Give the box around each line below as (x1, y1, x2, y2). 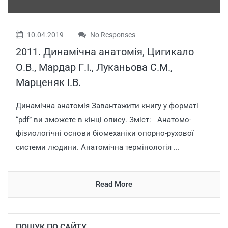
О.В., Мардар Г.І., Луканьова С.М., (16, 61, 173, 73)
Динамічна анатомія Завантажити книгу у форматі (16, 101, 198, 110)
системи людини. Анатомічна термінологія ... (16, 142, 180, 152)
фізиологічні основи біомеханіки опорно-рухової (16, 128, 194, 138)
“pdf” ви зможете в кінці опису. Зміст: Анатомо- (16, 115, 191, 124)
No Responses (89, 30, 135, 39)
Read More (96, 179, 132, 189)
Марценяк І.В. (16, 76, 81, 89)
